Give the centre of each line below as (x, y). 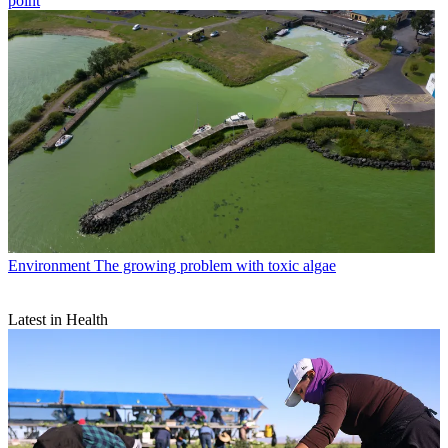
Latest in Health (58, 319)
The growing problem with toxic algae (215, 265)
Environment (49, 265)
